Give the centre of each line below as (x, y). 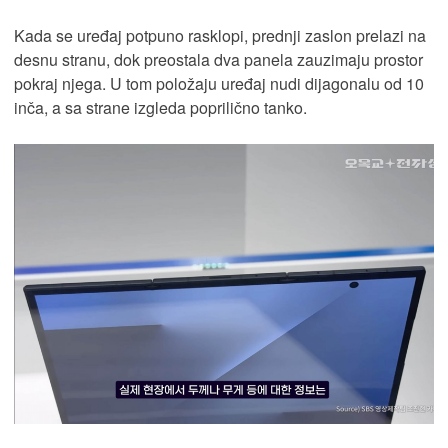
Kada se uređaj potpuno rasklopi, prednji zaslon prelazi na (220, 35)
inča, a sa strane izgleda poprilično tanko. (160, 107)
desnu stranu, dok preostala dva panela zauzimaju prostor (218, 59)
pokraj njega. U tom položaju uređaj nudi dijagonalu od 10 (219, 83)
